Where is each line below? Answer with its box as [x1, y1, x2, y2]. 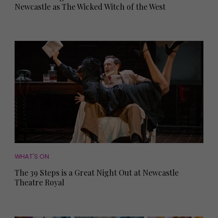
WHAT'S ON [15, 152, 49, 161]
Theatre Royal [15, 177, 64, 187]
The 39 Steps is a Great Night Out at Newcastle [15, 167, 179, 178]
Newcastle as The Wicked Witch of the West [15, 1, 165, 12]
